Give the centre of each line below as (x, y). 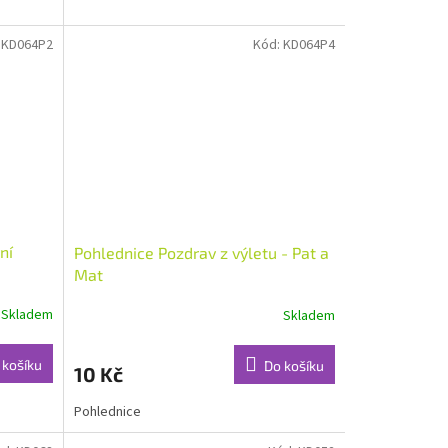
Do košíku (293, 366)
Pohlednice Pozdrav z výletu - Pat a (201, 253)
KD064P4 (308, 45)
